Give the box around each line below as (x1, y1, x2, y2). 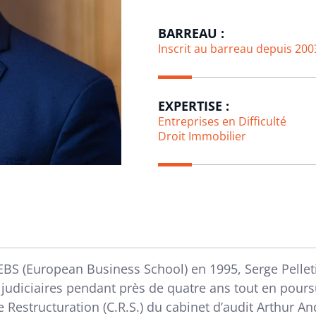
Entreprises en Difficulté (158, 114, 286, 129)
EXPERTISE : (158, 97, 229, 114)
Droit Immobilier (158, 128, 246, 144)
